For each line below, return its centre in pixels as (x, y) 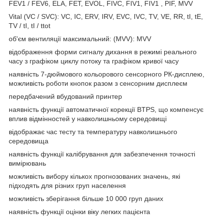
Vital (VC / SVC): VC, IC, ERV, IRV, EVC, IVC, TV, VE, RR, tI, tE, (106, 16)
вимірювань (27, 163)
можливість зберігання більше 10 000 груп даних (86, 198)
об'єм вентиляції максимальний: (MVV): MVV (80, 39)
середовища (29, 141)
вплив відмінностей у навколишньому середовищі (88, 118)
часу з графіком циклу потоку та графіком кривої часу (94, 61)
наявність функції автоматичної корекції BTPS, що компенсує (106, 109)
